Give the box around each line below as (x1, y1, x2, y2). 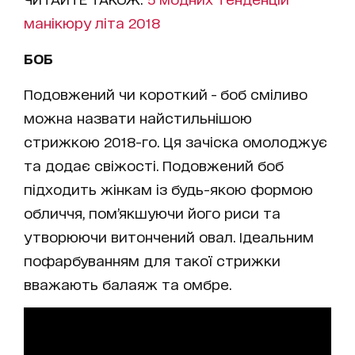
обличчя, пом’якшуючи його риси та (24, 204, 281, 220)
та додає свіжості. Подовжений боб (24, 157, 284, 173)
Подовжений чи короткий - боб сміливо (24, 86, 307, 101)
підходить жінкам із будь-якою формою (24, 181, 313, 197)
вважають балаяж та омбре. (24, 276, 235, 292)
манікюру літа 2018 (24, 14, 160, 30)
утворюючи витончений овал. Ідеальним (24, 228, 314, 244)
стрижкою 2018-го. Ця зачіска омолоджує (24, 133, 327, 149)
